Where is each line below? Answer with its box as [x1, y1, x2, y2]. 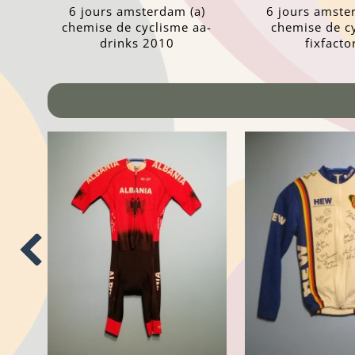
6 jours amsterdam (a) [68, 3, 205, 20]
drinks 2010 [99, 35, 174, 52]
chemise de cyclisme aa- [62, 19, 212, 36]
